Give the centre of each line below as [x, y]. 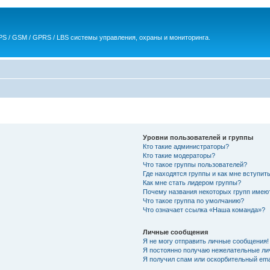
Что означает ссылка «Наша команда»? [204, 210]
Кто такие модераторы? [179, 155]
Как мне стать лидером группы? [192, 183]
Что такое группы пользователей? [195, 165]
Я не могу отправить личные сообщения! [206, 241]
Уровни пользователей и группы [198, 137]
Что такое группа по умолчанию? [193, 201]
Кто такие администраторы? [186, 146]
